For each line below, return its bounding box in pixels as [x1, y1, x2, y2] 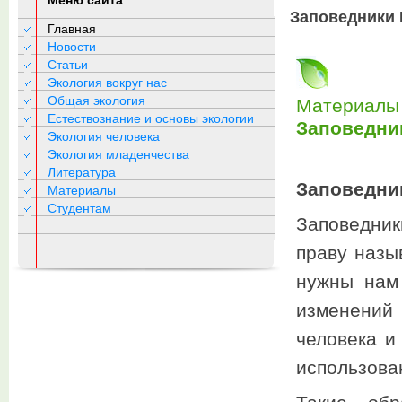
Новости [48, 39, 96, 54]
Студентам [48, 201, 111, 215]
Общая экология [48, 93, 145, 108]
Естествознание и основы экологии [48, 111, 254, 126]
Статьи [48, 57, 88, 72]
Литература [48, 165, 116, 179]
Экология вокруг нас [48, 75, 167, 90]
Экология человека [48, 129, 160, 144]
